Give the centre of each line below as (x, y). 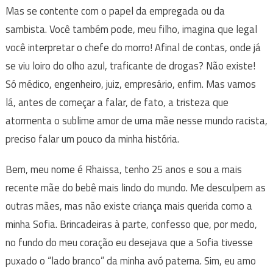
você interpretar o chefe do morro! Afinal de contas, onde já (133, 47)
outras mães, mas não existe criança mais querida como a (129, 206)
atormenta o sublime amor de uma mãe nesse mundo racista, (136, 120)
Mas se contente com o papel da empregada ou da (115, 11)
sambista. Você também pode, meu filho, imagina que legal (131, 29)
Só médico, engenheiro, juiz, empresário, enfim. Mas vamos (130, 84)
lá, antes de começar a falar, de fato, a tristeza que (117, 102)
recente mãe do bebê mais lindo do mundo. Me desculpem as (135, 187)
